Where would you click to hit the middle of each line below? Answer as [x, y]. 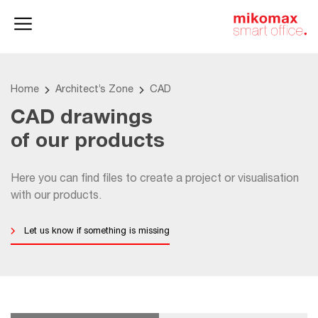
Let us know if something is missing [97, 232]
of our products [88, 143]
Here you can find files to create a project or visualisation [155, 180]
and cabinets [72, 38]
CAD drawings [82, 119]
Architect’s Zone [94, 91]
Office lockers [74, 26]
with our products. [56, 197]
